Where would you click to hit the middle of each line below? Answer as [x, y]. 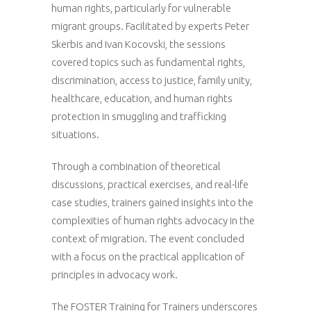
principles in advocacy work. [115, 275]
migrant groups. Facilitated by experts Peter [150, 26]
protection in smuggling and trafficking [139, 116]
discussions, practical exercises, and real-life [150, 184]
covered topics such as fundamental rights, [148, 62]
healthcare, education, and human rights [142, 98]
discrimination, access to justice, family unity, [152, 80]
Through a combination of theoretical [136, 166]
